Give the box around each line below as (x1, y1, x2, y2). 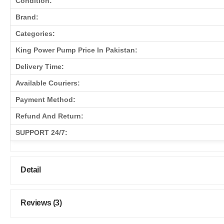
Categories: (15, 29, 55, 37)
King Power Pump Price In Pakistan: (15, 45, 137, 54)
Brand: (15, 12, 38, 21)
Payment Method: (15, 95, 75, 103)
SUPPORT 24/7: (15, 128, 67, 136)
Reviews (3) (20, 198, 62, 207)
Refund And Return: (15, 111, 83, 120)
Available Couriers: (15, 78, 80, 87)
